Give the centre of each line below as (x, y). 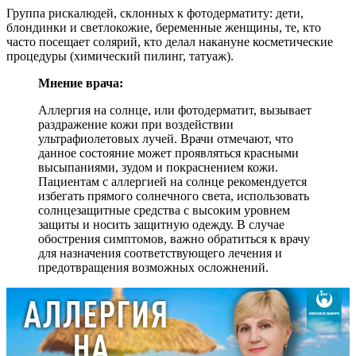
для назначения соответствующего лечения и (160, 253)
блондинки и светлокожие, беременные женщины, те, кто (164, 27)
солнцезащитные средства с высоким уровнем (164, 210)
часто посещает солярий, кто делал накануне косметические (170, 41)
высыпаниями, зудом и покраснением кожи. (158, 167)
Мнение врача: (81, 83)
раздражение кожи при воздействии (136, 124)
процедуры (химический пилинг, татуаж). (120, 56)
